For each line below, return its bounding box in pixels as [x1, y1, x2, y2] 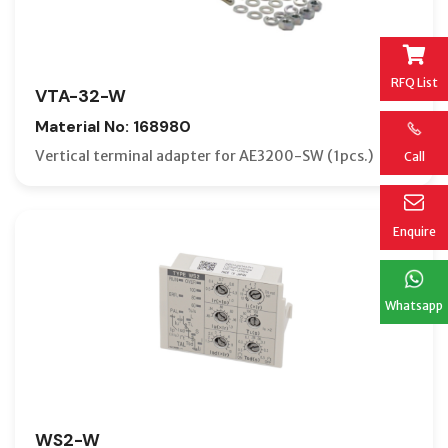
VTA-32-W [35, 84, 126, 107]
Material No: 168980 [35, 115, 191, 137]
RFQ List [390, 74, 438, 90]
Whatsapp [385, 297, 443, 313]
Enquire [392, 223, 436, 239]
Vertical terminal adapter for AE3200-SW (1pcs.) [35, 146, 374, 165]
